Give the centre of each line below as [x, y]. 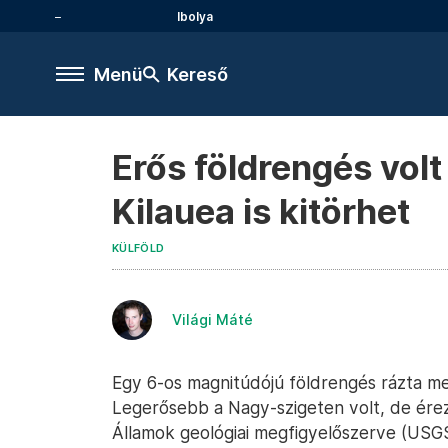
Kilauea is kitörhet [261, 211]
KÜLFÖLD [138, 248]
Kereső [197, 74]
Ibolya [195, 16]
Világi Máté [212, 319]
